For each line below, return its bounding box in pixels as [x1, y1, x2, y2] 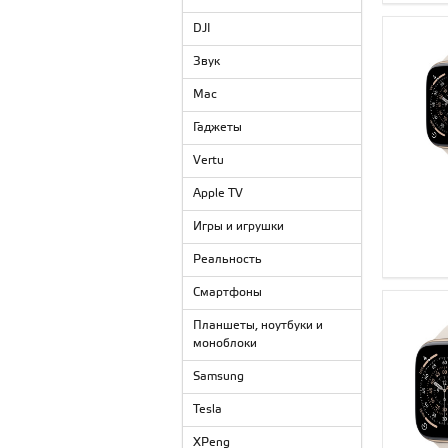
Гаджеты [193, 120, 242, 135]
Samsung [193, 369, 244, 384]
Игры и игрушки [193, 219, 284, 234]
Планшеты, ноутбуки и [193, 318, 323, 333]
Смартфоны [193, 285, 262, 300]
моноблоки [193, 336, 257, 351]
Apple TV [193, 186, 243, 201]
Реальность [193, 252, 262, 267]
